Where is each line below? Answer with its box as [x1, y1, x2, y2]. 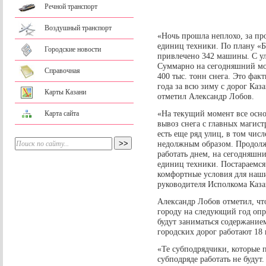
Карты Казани [45, 88, 86, 96]
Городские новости [45, 45, 101, 53]
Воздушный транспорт [45, 24, 112, 32]
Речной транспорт [45, 2, 97, 11]
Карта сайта [45, 109, 79, 118]
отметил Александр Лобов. [157, 91, 254, 102]
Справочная [45, 66, 80, 75]
